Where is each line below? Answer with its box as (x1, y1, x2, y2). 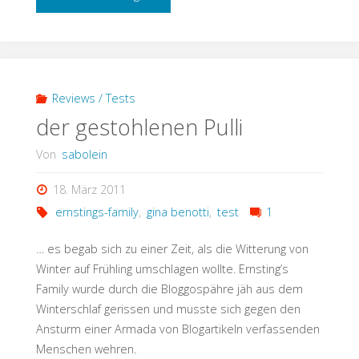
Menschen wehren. (35, 341, 136, 357)
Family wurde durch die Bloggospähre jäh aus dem (35, 280, 303, 296)
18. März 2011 (53, 181, 127, 197)
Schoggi (139, 20, 178, 36)
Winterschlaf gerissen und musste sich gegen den (35, 301, 301, 317)
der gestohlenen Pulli (35, 111, 243, 142)
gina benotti (146, 204, 209, 220)
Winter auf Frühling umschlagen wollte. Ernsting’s (35, 260, 288, 276)
